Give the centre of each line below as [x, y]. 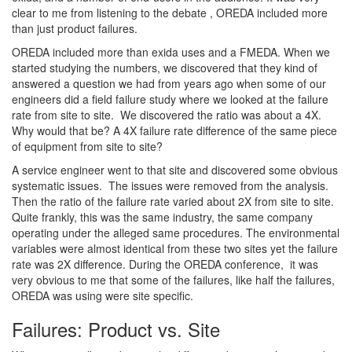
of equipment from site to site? [87, 146]
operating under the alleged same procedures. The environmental [176, 232]
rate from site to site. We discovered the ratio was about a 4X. [168, 114]
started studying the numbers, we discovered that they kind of [165, 67]
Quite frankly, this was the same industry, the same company [162, 216]
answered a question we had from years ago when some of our [169, 83]
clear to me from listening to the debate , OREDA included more [170, 12]
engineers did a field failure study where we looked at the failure [170, 99]
